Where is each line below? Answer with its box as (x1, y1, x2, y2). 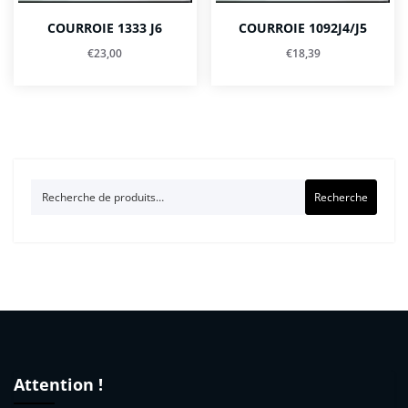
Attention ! (14, 372, 103, 395)
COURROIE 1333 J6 (47, 20, 163, 37)
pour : (29, 200, 61, 217)
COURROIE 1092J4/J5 (239, 20, 368, 37)
